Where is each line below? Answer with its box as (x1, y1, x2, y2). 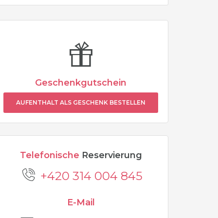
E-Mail (67, 197, 95, 208)
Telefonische (19, 150, 79, 161)
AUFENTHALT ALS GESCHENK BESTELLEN (16, 99, 145, 106)
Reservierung (79, 150, 142, 161)
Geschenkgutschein (35, 77, 127, 88)
